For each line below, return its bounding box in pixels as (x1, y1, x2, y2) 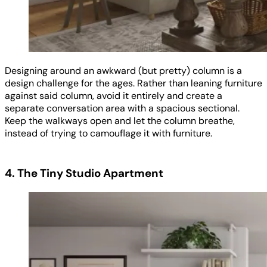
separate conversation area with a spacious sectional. (5, 102, 240, 115)
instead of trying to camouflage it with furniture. (5, 127, 212, 140)
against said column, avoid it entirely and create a (5, 89, 222, 103)
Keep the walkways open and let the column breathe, (5, 114, 235, 128)
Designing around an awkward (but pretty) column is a (5, 64, 242, 77)
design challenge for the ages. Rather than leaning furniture (5, 77, 262, 90)
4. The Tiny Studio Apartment (5, 165, 163, 181)
